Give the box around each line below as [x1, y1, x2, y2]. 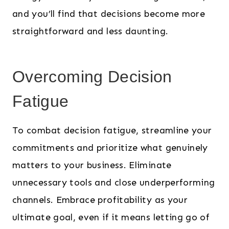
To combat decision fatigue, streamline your [12, 125, 212, 136]
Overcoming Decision [12, 67, 172, 86]
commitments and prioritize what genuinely [12, 142, 208, 154]
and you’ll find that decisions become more [12, 8, 205, 20]
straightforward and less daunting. [12, 26, 169, 37]
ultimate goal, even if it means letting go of [12, 212, 210, 223]
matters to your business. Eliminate [12, 159, 172, 171]
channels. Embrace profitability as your [12, 194, 188, 206]
